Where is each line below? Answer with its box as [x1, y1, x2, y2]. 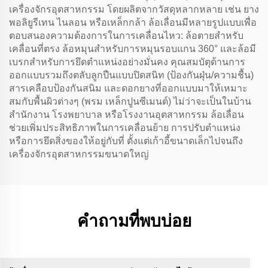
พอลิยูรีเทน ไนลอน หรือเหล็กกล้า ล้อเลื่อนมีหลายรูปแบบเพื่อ [9, 17, 257, 28]
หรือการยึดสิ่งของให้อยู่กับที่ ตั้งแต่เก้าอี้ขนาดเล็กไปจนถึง [9, 136, 243, 146]
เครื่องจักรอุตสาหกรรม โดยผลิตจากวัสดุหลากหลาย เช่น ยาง [9, 4, 259, 14]
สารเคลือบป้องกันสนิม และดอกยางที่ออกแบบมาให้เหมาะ [9, 83, 248, 93]
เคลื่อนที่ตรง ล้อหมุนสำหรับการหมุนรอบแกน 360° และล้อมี [9, 44, 256, 54]
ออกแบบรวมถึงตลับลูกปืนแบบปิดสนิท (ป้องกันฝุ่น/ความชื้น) [9, 70, 254, 80]
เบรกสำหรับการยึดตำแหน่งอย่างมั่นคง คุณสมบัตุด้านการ [9, 57, 245, 67]
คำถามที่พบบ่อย [77, 212, 191, 230]
